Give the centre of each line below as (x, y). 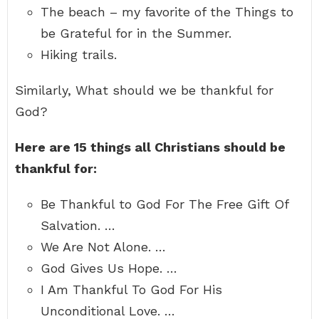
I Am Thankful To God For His (131, 289)
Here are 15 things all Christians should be (150, 147)
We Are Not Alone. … (103, 247)
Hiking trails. (79, 54)
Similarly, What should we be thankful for (144, 90)
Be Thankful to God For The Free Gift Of (164, 204)
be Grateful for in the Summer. (136, 33)
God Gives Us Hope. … (109, 268)
